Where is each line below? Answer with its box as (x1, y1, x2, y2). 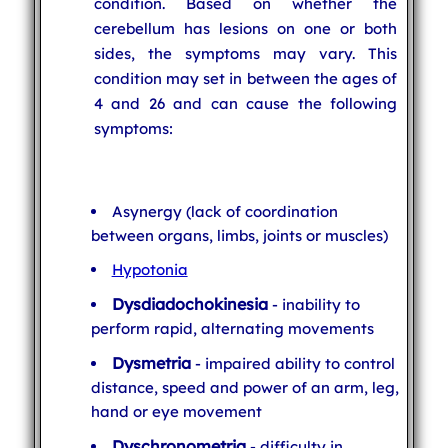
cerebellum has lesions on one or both (93, 18, 398, 38)
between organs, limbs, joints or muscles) (90, 225, 388, 245)
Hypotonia (111, 259, 188, 279)
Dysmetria (111, 352, 191, 373)
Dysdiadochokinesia (111, 293, 268, 314)
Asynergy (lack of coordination (111, 201, 338, 221)
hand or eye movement (90, 401, 262, 421)
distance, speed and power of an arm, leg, (90, 377, 399, 397)
